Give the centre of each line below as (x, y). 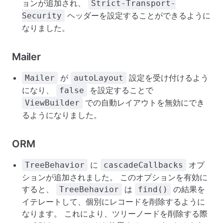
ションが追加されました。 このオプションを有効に (115, 177)
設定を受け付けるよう (167, 78)
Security (42, 16)
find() (153, 189)
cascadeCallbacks (143, 165)
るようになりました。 (62, 115)
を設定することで (120, 90)
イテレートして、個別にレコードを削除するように (113, 202)
